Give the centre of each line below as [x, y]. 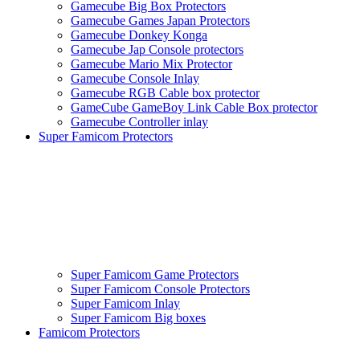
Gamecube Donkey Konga [139, 35]
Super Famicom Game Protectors [155, 275]
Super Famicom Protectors [106, 137]
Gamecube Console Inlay [135, 79]
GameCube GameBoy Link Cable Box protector [194, 108]
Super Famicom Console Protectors [160, 289]
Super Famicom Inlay [125, 304]
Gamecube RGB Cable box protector [165, 93]
